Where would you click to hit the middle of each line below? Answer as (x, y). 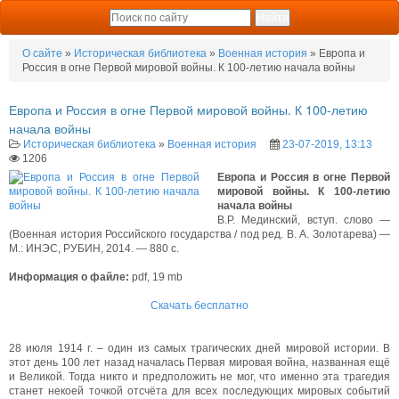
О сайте (42, 53)
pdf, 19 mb (156, 277)
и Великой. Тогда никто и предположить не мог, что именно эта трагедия (199, 376)
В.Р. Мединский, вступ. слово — (304, 220)
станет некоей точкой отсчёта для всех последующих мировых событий (199, 391)
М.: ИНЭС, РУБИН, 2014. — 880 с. (94, 248)
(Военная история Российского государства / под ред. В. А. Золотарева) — (199, 234)
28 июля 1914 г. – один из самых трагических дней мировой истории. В (199, 348)
